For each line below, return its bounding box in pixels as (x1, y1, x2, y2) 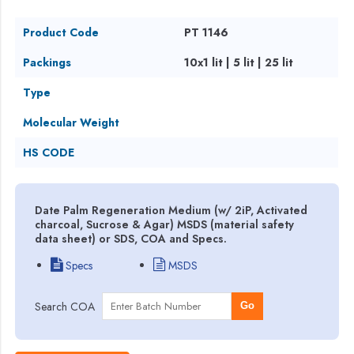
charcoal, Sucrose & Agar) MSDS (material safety (35, 216, 295, 232)
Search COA (35, 298, 96, 314)
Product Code (23, 24, 100, 40)
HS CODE (23, 144, 75, 160)
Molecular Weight (23, 114, 120, 130)
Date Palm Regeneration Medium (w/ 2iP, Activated (35, 201, 308, 218)
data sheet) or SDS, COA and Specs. (35, 230, 228, 247)
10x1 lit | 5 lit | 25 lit (184, 54, 294, 70)
